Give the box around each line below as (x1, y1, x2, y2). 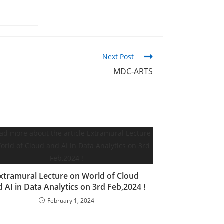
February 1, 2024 (47, 196, 94, 205)
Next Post (102, 52, 134, 61)
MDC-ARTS (113, 66, 153, 77)
